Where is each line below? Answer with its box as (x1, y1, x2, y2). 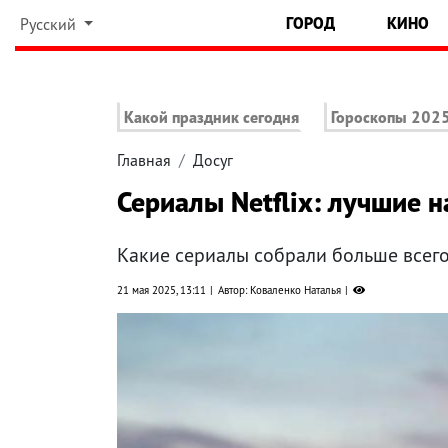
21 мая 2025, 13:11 (117, 283, 206, 298)
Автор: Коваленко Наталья (218, 283, 341, 298)
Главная (117, 150, 171, 171)
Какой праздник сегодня (124, 107, 299, 128)
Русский (19, 14, 80, 34)
